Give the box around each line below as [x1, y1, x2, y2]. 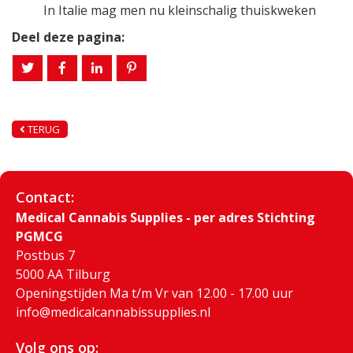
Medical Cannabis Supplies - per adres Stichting [16, 209, 315, 227]
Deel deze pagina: [12, 28, 124, 46]
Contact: [16, 188, 74, 207]
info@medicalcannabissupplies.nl [16, 303, 210, 321]
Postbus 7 [16, 247, 75, 265]
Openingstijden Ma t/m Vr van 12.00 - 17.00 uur [16, 284, 293, 303]
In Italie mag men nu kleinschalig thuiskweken [43, 2, 316, 20]
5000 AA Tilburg [16, 266, 110, 284]
